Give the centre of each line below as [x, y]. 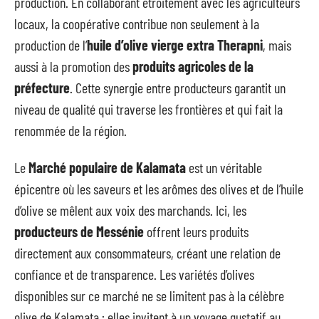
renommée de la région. [70, 130]
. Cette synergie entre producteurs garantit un [178, 87]
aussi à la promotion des [73, 66]
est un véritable [224, 167]
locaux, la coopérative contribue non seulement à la [137, 23]
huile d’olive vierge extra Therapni [175, 45]
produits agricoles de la [193, 66]
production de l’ [51, 45]
